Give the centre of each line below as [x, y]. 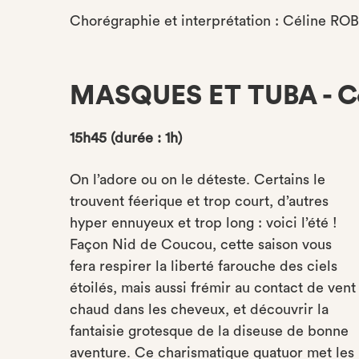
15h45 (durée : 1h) [126, 138]
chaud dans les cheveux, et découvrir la [199, 309]
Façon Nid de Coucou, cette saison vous [201, 244]
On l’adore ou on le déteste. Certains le [198, 179]
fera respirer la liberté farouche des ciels [204, 266]
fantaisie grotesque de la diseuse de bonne [209, 331]
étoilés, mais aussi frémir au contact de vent [213, 288]
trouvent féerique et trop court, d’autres [199, 201]
